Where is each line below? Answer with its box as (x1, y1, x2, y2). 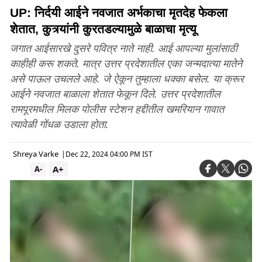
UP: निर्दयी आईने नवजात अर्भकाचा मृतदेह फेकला (10, 6, 227, 19)
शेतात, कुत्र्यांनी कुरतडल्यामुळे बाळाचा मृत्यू (10, 22, 196, 36)
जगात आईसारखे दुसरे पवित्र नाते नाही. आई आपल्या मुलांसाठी (10, 41, 237, 55)
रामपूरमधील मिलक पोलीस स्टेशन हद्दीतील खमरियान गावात (10, 102, 224, 116)
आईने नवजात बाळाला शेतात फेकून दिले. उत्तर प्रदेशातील (10, 87, 220, 101)
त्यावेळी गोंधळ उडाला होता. (10, 117, 109, 131)
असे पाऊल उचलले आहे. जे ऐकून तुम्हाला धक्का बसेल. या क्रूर (10, 71, 244, 85)
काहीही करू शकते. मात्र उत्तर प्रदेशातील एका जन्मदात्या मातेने (10, 56, 242, 70)
